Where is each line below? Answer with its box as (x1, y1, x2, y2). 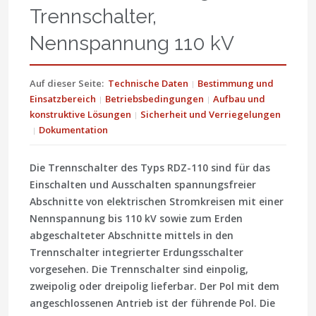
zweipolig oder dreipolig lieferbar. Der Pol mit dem (30, 279, 279, 293)
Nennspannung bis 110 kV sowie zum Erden (30, 212, 243, 226)
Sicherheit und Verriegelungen (140, 108, 281, 121)
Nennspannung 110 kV (30, 32, 234, 56)
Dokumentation (39, 123, 108, 137)
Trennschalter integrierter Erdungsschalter (30, 245, 243, 260)
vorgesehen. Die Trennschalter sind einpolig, (30, 262, 248, 276)
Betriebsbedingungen (105, 92, 204, 106)
